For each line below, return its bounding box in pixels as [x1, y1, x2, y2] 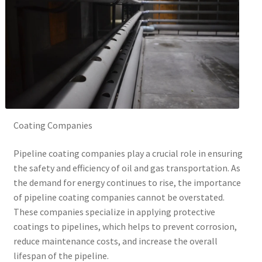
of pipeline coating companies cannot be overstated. [13, 191, 225, 203]
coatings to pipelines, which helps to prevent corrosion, [13, 220, 237, 232]
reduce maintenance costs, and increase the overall [13, 235, 218, 247]
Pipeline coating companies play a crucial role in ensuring [13, 147, 243, 159]
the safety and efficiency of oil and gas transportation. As [13, 161, 240, 174]
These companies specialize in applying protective [13, 205, 215, 218]
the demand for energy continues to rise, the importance [13, 176, 241, 188]
